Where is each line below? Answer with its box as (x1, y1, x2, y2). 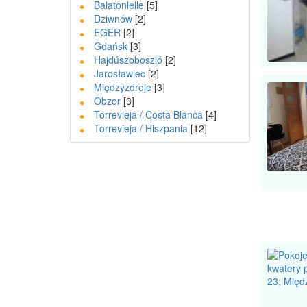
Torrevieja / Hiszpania (93, 121, 188, 135)
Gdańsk (93, 39, 127, 53)
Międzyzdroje (93, 80, 151, 94)
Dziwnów (93, 12, 132, 25)
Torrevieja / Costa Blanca (93, 108, 203, 121)
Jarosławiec (93, 66, 145, 80)
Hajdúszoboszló (93, 53, 162, 66)
